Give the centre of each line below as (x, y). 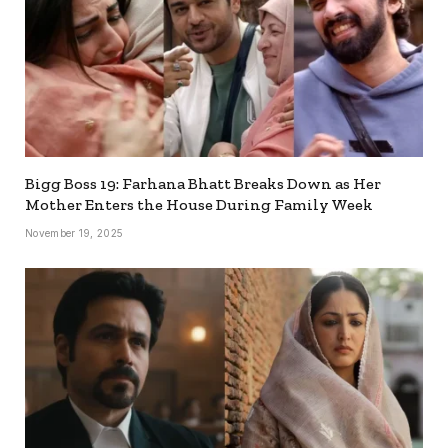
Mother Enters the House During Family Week (199, 205)
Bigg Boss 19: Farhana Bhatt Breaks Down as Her (203, 184)
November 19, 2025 (74, 233)
